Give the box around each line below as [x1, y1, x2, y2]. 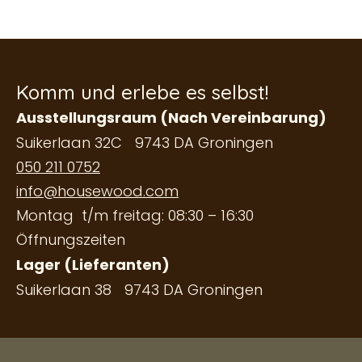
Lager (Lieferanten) [16, 255, 170, 276]
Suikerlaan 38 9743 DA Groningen [16, 280, 263, 301]
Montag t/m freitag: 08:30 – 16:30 [16, 205, 254, 226]
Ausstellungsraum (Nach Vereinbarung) [16, 107, 326, 128]
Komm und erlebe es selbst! [16, 80, 268, 105]
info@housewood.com [16, 181, 179, 202]
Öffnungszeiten [16, 229, 125, 250]
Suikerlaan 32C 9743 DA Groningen [16, 133, 273, 154]
